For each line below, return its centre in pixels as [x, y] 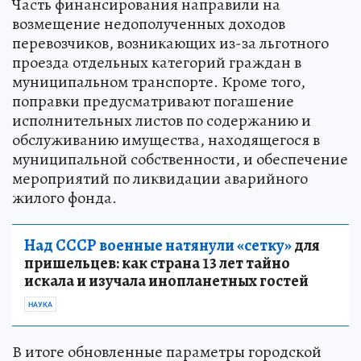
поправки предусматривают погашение [153, 102]
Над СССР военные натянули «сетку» [158, 246]
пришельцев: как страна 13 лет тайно [157, 263]
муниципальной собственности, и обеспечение [180, 160]
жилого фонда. [64, 198]
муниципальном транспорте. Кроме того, [159, 82]
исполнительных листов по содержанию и [162, 121]
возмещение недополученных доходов [149, 24]
